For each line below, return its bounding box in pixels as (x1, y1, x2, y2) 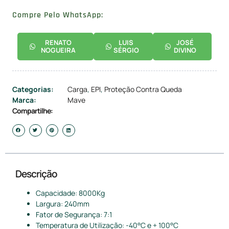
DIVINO (174, 45, 197, 55)
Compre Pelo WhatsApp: (12, 10, 103, 21)
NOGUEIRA (41, 45, 76, 55)
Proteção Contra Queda (104, 84, 182, 95)
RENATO (45, 38, 72, 48)
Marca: (12, 95, 36, 105)
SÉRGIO (113, 45, 139, 55)
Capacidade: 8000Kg (36, 188, 105, 198)
